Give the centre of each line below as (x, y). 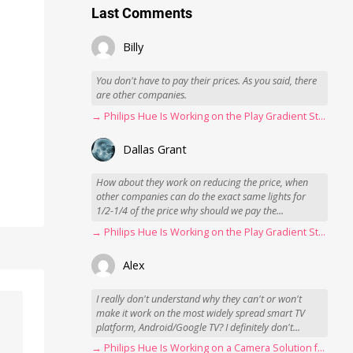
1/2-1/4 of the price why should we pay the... (190, 211)
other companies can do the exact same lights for (201, 197)
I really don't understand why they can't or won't (199, 299)
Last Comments (142, 13)
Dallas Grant (155, 149)
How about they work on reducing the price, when (203, 183)
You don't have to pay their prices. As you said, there (207, 80)
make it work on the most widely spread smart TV (201, 313)
